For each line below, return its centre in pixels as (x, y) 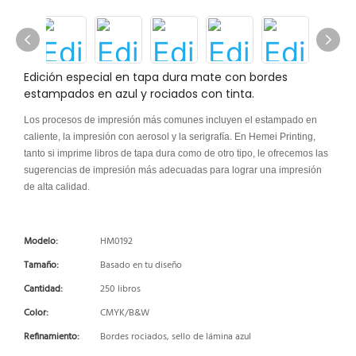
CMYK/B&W (125, 313)
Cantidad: (43, 289)
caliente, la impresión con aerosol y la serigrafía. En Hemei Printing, (170, 137)
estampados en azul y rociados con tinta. (139, 94)
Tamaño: (41, 265)
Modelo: (41, 242)
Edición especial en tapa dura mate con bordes (156, 77)
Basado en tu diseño (141, 265)
